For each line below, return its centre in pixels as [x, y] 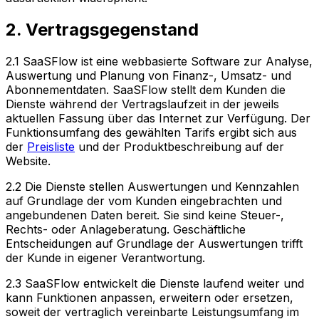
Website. [28, 161]
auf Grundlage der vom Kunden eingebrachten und [144, 200]
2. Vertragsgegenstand [102, 29]
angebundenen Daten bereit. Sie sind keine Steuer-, [145, 215]
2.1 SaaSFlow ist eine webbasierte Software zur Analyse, [159, 61]
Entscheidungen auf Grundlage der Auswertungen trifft [154, 243]
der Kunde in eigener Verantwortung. [105, 257]
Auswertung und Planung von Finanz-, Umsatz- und [148, 75]
